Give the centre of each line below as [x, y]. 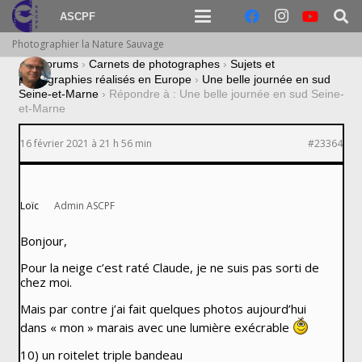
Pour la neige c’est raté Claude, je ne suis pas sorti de [169, 268]
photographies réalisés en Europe [105, 80]
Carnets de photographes [154, 64]
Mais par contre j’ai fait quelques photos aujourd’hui [163, 309]
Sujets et [252, 64]
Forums [58, 64]
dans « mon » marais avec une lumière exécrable [156, 328]
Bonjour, [43, 241]
